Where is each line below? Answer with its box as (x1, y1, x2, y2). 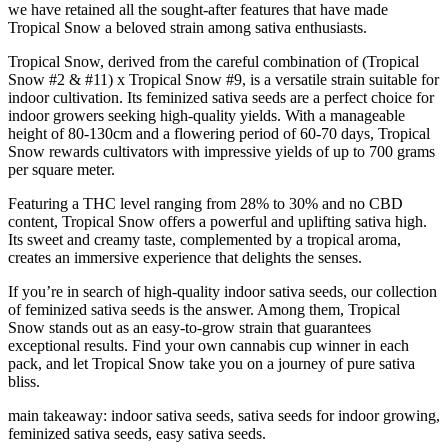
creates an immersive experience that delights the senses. (8, 248, 362, 266)
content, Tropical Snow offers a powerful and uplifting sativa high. (8, 212, 427, 230)
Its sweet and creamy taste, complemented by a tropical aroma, (8, 230, 401, 248)
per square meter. (8, 160, 115, 178)
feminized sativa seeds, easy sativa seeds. (8, 424, 266, 442)
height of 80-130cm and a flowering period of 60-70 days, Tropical (8, 124, 430, 142)
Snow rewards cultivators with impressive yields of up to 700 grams (8, 142, 435, 160)
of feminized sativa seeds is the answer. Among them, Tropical (8, 300, 400, 318)
